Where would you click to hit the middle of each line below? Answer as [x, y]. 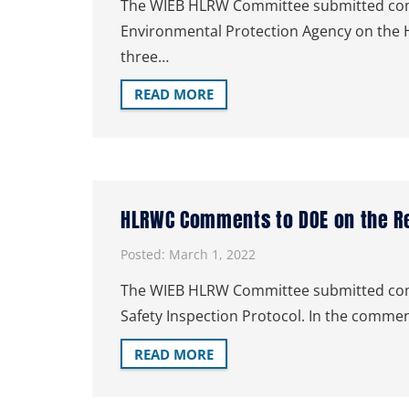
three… [145, 56]
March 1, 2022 [212, 254]
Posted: [145, 254]
